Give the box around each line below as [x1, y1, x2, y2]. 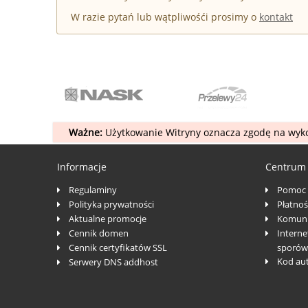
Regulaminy [68, 183, 117, 196]
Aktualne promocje [68, 212, 146, 225]
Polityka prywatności [68, 197, 154, 210]
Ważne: [68, 125, 102, 139]
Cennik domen [68, 226, 129, 239]
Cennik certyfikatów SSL [68, 241, 167, 254]
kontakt [259, 10, 293, 23]
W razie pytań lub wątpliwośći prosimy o [71, 10, 259, 23]
